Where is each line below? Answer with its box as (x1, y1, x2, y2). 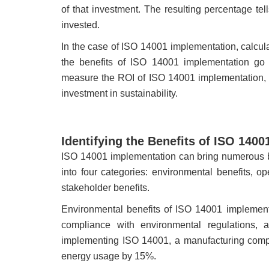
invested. (61, 20, 100, 31)
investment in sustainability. (61, 88, 178, 99)
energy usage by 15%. (61, 251, 156, 262)
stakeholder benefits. (61, 183, 150, 193)
